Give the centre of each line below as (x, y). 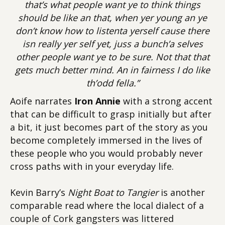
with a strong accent (168, 101)
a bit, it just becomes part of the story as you (109, 127)
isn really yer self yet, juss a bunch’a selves (113, 44)
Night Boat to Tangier (113, 192)
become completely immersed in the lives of (106, 140)
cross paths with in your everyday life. (92, 166)
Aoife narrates (42, 101)
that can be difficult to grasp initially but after (111, 114)
